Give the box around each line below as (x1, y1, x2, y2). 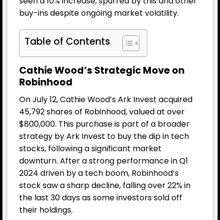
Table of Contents (25, 35, 110, 49)
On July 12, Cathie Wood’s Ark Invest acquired (19, 93, 192, 105)
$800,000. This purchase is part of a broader (19, 118, 190, 130)
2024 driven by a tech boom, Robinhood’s (19, 167, 179, 179)
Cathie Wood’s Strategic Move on (19, 64, 185, 78)
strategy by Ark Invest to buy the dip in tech (19, 130, 189, 142)
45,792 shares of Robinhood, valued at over (19, 106, 185, 117)
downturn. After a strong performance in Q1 (19, 155, 188, 166)
